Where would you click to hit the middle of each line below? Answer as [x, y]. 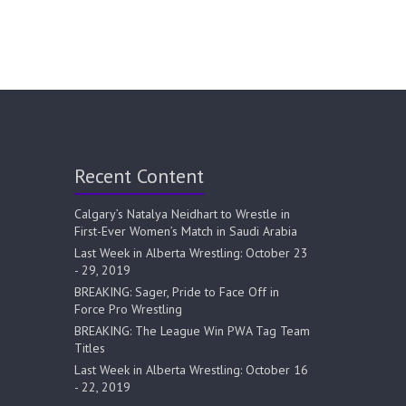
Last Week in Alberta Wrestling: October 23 [192, 253]
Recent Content [140, 176]
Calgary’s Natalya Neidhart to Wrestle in [183, 214]
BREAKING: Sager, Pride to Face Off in [177, 292]
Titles [90, 348]
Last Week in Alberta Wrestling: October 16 [192, 370]
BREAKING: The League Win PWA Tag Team [193, 331]
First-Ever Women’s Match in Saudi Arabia [186, 232]
